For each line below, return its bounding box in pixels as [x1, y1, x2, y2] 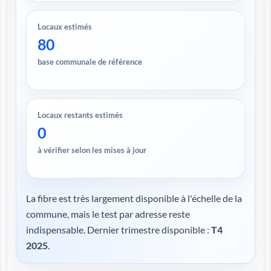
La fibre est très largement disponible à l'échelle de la [26, 192, 242, 204]
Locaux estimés [38, 22, 92, 31]
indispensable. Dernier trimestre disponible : [26, 224, 211, 235]
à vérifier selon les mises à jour [38, 145, 146, 155]
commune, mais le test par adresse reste [26, 208, 190, 220]
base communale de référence [38, 57, 142, 67]
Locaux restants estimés [38, 110, 123, 120]
